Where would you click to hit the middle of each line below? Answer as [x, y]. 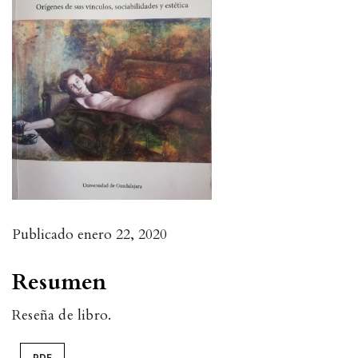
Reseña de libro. [62, 316]
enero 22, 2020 [122, 235]
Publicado [45, 235]
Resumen [60, 282]
